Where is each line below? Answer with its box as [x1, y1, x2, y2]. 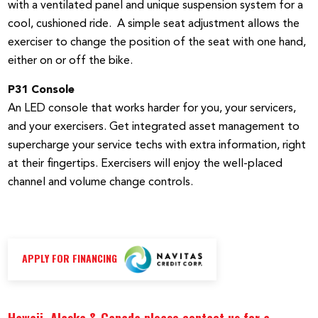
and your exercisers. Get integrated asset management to [8, 121, 300, 133]
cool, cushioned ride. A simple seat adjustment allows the [8, 18, 300, 31]
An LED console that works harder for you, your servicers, [8, 103, 297, 115]
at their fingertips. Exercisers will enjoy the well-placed [8, 158, 283, 170]
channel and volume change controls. [8, 177, 194, 189]
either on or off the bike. [8, 55, 133, 67]
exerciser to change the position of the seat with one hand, [8, 37, 307, 49]
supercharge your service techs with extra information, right [8, 140, 307, 152]
